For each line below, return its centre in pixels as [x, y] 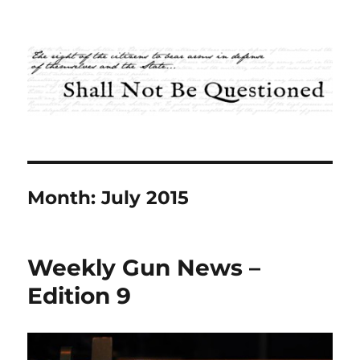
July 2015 [145, 198]
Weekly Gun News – [144, 268]
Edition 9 [80, 296]
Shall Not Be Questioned [147, 45]
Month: [65, 198]
